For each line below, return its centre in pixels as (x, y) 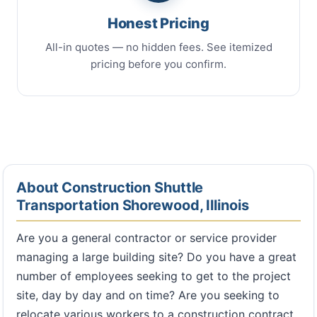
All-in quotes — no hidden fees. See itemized (158, 47)
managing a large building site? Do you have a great (156, 257)
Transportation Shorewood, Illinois (133, 205)
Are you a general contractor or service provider (146, 237)
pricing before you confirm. (158, 64)
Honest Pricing (158, 23)
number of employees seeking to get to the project (154, 276)
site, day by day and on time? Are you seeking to (148, 295)
